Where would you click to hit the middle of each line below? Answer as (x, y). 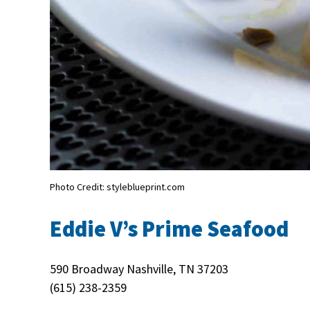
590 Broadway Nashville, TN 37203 (139, 269)
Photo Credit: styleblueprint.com (117, 187)
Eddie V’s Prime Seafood (169, 229)
